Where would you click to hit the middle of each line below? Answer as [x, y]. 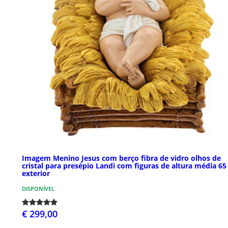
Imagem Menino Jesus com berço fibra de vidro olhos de [121, 158]
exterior [36, 173]
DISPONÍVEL [38, 188]
